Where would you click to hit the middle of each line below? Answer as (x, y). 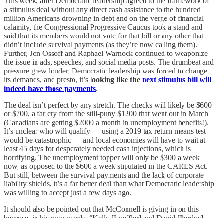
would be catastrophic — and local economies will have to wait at (105, 140)
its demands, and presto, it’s (47, 79)
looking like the (116, 79)
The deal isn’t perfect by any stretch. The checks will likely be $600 (108, 105)
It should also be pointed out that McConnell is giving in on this (101, 209)
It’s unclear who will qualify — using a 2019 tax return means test (105, 131)
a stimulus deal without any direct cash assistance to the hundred (102, 9)
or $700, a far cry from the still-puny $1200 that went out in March (106, 113)
